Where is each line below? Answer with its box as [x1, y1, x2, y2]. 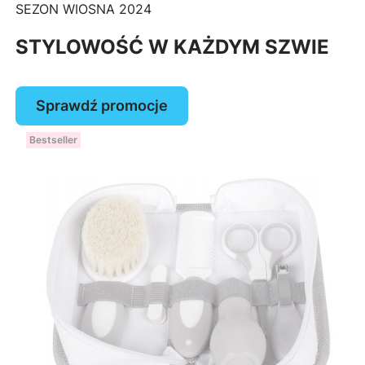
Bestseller [29, 134, 77, 147]
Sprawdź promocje [35, 97, 168, 115]
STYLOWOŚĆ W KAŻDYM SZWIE [15, 34, 329, 59]
